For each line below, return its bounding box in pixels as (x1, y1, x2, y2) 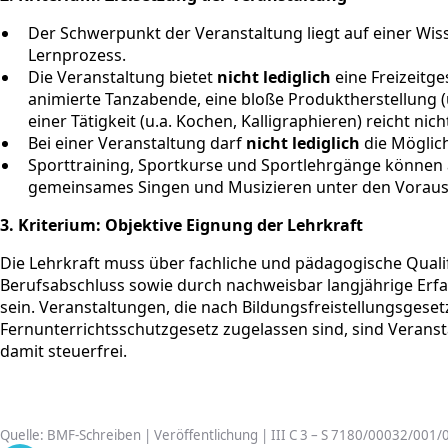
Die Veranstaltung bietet (28, 65, 217, 88)
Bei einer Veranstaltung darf (28, 131, 246, 154)
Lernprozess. (28, 43, 126, 66)
